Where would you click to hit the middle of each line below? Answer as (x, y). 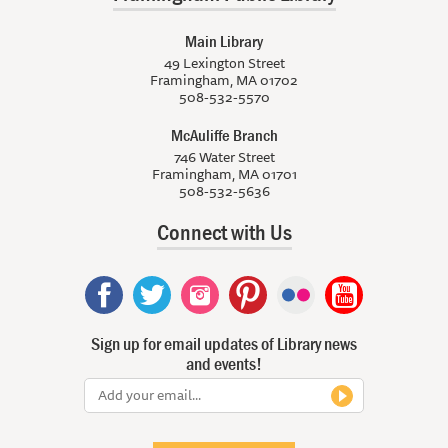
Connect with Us (224, 232)
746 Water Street (224, 157)
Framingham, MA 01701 (224, 174)
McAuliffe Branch (224, 135)
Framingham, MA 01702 (224, 80)
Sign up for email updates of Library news (224, 344)
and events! (224, 364)
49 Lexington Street (224, 63)
